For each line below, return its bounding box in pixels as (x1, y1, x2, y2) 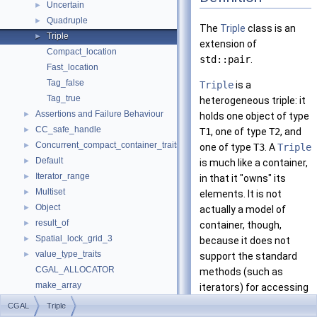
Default (35, 156, 63, 166)
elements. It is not (200, 188, 282, 200)
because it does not (200, 235, 290, 247)
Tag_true (47, 93, 81, 103)
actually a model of (200, 204, 286, 216)
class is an (246, 23, 296, 35)
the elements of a (200, 297, 281, 309)
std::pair (200, 54, 250, 66)
